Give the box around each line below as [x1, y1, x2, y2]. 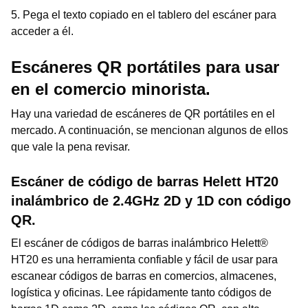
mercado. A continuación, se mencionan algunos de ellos [11, 124, 288, 136]
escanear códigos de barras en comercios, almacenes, [11, 270, 276, 282]
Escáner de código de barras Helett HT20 [11, 174, 278, 189]
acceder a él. [11, 25, 74, 37]
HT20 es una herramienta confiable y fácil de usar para [11, 254, 278, 265]
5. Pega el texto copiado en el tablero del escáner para [11, 9, 276, 21]
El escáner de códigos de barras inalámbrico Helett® [11, 237, 268, 249]
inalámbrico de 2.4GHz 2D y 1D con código [11, 193, 291, 208]
